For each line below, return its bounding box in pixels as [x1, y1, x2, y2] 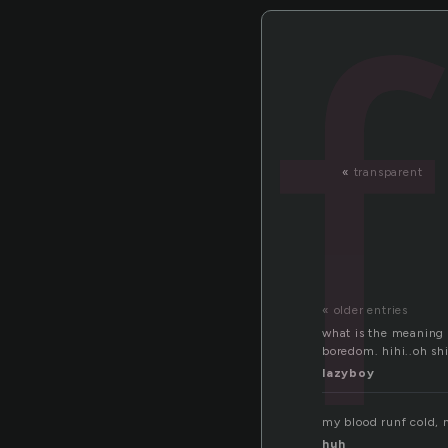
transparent [353, 165, 423, 179]
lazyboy [322, 366, 375, 381]
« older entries [322, 303, 408, 318]
